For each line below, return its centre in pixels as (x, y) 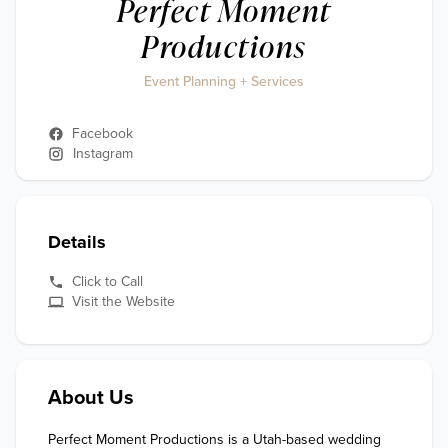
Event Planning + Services (224, 81)
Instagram (102, 153)
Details (77, 242)
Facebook (102, 133)
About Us (91, 398)
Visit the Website (123, 301)
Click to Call (107, 281)
